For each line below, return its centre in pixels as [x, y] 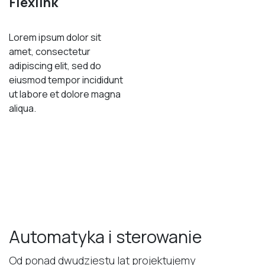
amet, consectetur [50, 52]
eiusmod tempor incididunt [66, 80]
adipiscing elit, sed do [55, 66]
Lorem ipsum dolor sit [55, 38]
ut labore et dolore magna [65, 94]
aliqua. [22, 109]
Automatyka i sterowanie [105, 237]
